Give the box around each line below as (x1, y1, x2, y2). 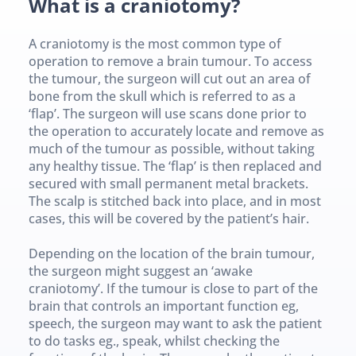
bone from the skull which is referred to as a (28, 87, 296, 105)
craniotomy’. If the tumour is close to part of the (28, 279, 318, 297)
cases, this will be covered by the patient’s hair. (28, 209, 309, 227)
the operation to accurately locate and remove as (28, 122, 324, 140)
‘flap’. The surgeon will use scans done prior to (28, 104, 307, 122)
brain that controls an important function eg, (28, 296, 299, 315)
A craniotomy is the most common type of (28, 34, 281, 52)
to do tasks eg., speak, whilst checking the (28, 331, 280, 350)
